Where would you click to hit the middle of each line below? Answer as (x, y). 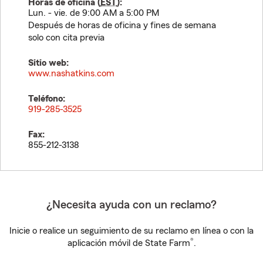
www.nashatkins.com (71, 73)
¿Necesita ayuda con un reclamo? (131, 205)
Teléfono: (47, 99)
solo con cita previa (66, 38)
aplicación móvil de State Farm (129, 243)
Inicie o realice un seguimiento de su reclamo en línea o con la (131, 231)
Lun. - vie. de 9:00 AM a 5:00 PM (94, 13)
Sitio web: (48, 63)
